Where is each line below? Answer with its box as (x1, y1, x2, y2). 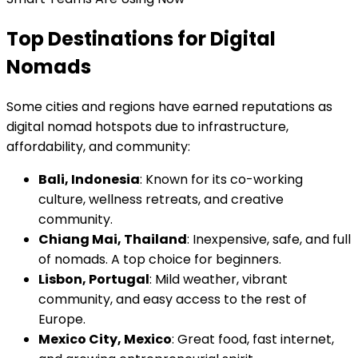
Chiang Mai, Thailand (38, 229, 187, 249)
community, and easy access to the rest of (38, 289, 307, 308)
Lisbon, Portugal (38, 269, 149, 288)
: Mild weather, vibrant (149, 269, 288, 288)
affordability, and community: (6, 137, 190, 156)
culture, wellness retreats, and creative (38, 189, 284, 209)
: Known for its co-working (140, 169, 303, 189)
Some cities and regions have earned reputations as (6, 97, 332, 116)
